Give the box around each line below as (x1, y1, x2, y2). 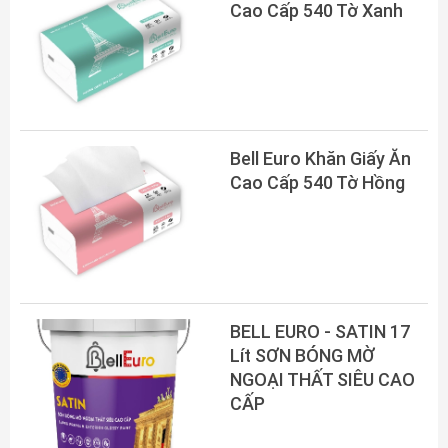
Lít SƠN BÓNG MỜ (230, 345, 375, 366)
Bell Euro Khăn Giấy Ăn (230, 148, 411, 170)
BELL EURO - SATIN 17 (230, 321, 410, 342)
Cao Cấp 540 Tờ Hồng (230, 172, 405, 194)
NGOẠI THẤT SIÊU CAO (230, 369, 415, 390)
